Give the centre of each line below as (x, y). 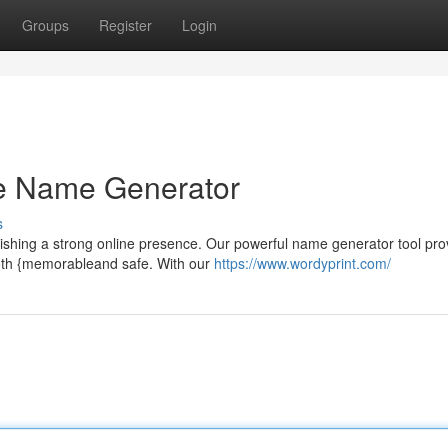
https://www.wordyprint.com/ (302, 263)
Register (125, 25)
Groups (45, 25)
